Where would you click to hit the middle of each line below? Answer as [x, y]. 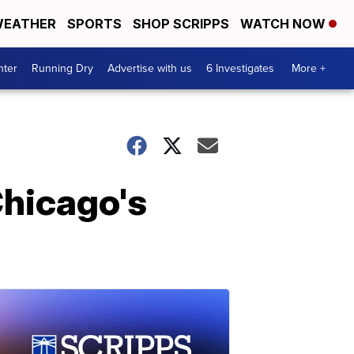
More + [309, 68]
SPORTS [94, 24]
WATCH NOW [284, 24]
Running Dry [62, 68]
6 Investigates [240, 68]
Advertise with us [150, 68]
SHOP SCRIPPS [181, 24]
